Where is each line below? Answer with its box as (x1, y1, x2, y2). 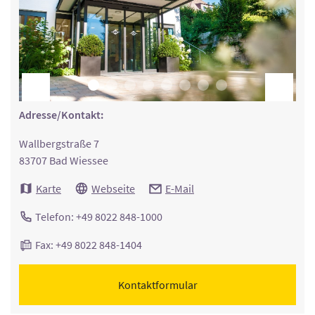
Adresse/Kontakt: (19, 107, 103, 122)
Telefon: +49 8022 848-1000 (33, 209, 162, 224)
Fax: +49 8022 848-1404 (33, 237, 142, 252)
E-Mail (165, 181, 194, 195)
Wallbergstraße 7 (19, 136, 99, 150)
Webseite (91, 181, 135, 195)
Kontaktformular (117, 277, 198, 292)
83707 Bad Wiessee (19, 153, 108, 167)
